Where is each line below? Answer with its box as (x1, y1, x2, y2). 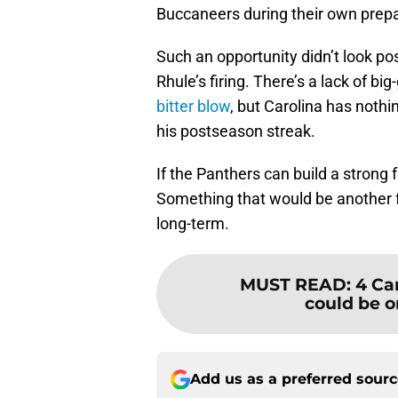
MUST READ (239, 274, 346, 296)
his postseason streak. (156, 122, 315, 141)
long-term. (156, 214, 229, 234)
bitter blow (156, 97, 230, 116)
